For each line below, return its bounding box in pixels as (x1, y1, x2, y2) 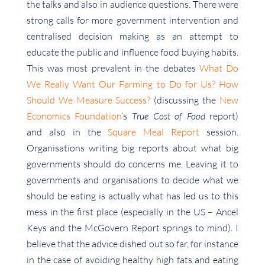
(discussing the (150, 94, 220, 106)
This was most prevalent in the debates (26, 62, 199, 75)
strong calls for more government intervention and (26, 14, 239, 27)
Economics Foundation (26, 110, 122, 122)
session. (199, 126, 239, 138)
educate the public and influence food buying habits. (26, 46, 239, 59)
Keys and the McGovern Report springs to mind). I (26, 222, 239, 234)
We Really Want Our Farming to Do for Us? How (26, 78, 239, 91)
